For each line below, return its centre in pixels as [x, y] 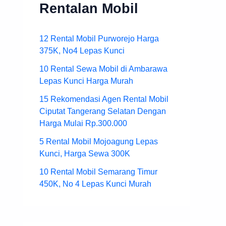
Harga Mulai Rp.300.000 [83, 123]
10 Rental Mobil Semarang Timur [98, 172]
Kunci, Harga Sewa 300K [85, 153]
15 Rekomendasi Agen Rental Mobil [104, 99]
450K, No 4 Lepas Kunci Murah [95, 184]
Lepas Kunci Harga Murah [86, 81]
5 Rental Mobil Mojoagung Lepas [99, 141]
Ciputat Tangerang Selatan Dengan [103, 111]
